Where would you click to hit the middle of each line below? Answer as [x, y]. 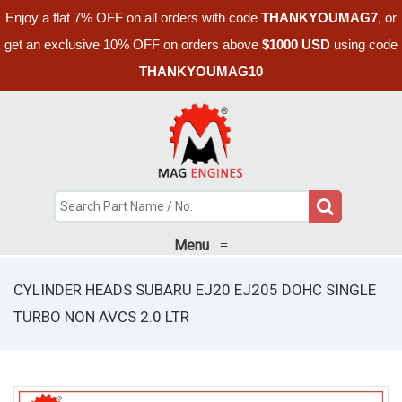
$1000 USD [296, 44]
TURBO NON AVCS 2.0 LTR [101, 316]
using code [364, 44]
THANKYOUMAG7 [319, 17]
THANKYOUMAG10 [201, 71]
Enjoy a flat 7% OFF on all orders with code [133, 17]
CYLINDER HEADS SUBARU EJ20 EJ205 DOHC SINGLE [195, 289]
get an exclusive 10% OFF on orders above [133, 44]
